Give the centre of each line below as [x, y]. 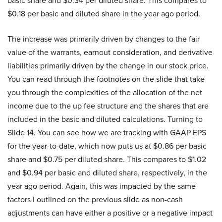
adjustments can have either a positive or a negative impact [110, 213]
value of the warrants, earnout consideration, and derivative [110, 53]
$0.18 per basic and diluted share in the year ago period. [104, 14]
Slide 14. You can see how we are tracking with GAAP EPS [107, 133]
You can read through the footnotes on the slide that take [106, 79]
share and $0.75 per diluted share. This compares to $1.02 [107, 160]
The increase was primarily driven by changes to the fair [104, 39]
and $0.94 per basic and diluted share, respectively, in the [107, 173]
